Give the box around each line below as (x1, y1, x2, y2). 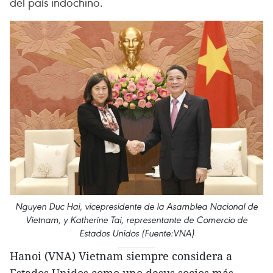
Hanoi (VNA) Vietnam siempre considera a (10, 249, 232, 264)
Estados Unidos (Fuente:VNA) (79, 227, 194, 239)
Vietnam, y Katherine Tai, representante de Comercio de (26, 214, 247, 226)
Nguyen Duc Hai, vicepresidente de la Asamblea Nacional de (15, 200, 258, 213)
